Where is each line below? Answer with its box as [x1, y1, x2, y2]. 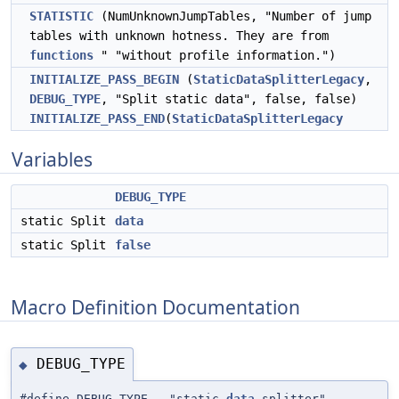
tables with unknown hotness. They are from [29, 28, 329, 43]
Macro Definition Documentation [11, 294, 300, 320]
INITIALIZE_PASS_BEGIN [29, 72, 179, 86]
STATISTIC [29, 9, 94, 23]
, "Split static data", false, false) [101, 92, 357, 106]
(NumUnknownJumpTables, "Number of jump [94, 9, 371, 23]
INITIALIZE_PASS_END [29, 111, 165, 126]
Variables [12, 147, 93, 172]
